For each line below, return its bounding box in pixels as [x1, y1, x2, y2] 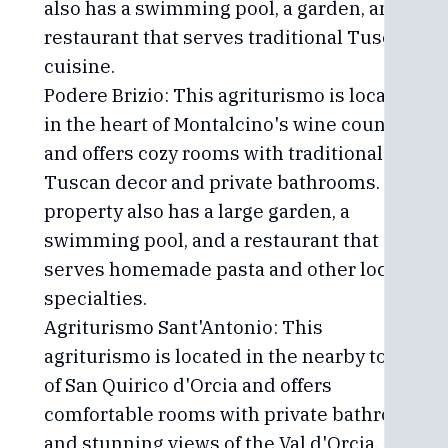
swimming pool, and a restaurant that [44, 228, 379, 252]
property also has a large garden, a [44, 199, 350, 223]
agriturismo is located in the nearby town [44, 344, 414, 368]
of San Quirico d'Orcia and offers [44, 373, 332, 397]
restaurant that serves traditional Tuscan [44, 25, 414, 49]
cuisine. [44, 54, 115, 78]
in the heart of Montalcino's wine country [44, 112, 412, 136]
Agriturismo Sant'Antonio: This [44, 315, 323, 339]
